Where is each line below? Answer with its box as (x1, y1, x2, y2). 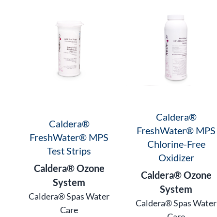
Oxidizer (158, 151, 194, 163)
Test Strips (47, 144, 92, 156)
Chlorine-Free (147, 138, 205, 150)
